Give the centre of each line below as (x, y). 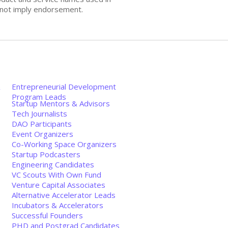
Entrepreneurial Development (64, 87)
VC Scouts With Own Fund (56, 175)
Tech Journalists (39, 113)
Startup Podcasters (46, 154)
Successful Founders (47, 215)
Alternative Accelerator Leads (64, 195)
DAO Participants (42, 124)
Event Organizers (42, 134)
